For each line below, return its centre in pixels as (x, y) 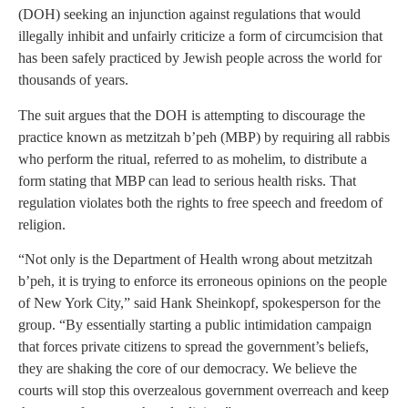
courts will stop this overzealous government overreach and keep (204, 390)
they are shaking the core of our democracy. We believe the (188, 368)
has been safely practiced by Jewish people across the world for (200, 58)
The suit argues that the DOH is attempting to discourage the (192, 115)
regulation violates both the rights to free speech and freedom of (200, 202)
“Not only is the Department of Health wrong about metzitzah (195, 259)
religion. (42, 224)
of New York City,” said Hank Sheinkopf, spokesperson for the (199, 302)
